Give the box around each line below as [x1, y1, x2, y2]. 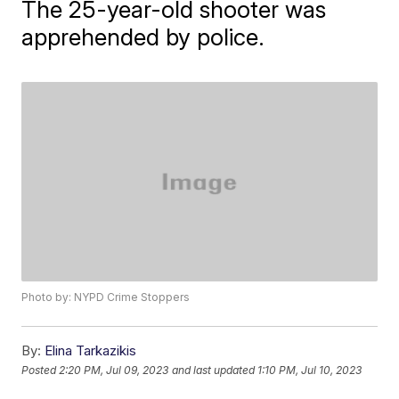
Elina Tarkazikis [45, 342, 137, 360]
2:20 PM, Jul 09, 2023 [59, 362, 169, 377]
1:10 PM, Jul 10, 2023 [257, 362, 362, 377]
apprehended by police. [21, 23, 265, 51]
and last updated [172, 362, 256, 377]
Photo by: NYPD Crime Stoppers [21, 290, 191, 305]
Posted [21, 362, 60, 377]
